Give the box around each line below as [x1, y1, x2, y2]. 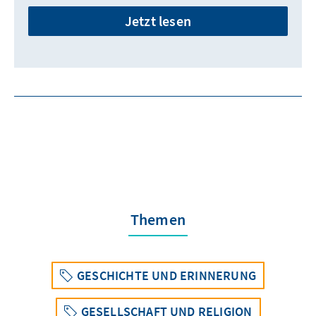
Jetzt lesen [124, 12, 192, 30]
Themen [130, 209, 186, 230]
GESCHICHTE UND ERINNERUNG [77, 267, 256, 284]
